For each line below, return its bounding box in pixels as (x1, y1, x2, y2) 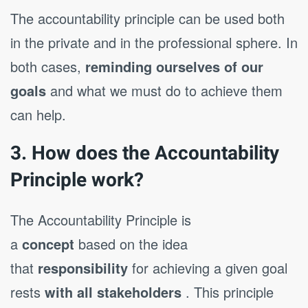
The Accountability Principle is (10, 210, 191, 230)
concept (22, 234, 74, 254)
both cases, (10, 56, 85, 77)
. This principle (181, 282, 274, 302)
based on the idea (74, 234, 188, 254)
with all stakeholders (45, 282, 181, 302)
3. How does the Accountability (10, 140, 279, 168)
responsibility (38, 258, 128, 278)
